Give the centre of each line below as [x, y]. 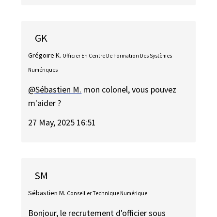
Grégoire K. [45, 55]
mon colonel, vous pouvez [129, 89]
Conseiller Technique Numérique [107, 194]
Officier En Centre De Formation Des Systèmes [117, 56]
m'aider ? [45, 103]
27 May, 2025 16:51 [62, 123]
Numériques [43, 70]
